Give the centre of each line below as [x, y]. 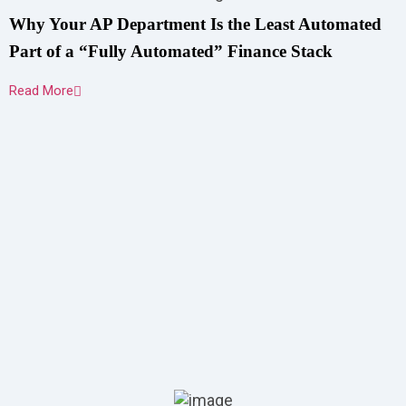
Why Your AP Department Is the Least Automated [195, 24]
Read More [41, 91]
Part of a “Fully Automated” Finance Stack [171, 51]
